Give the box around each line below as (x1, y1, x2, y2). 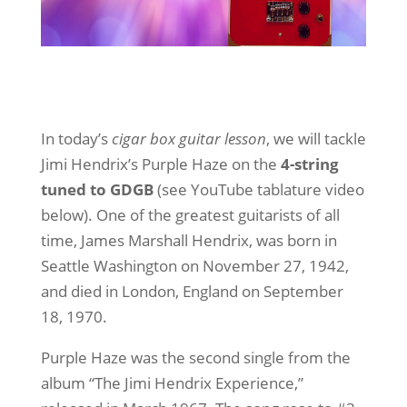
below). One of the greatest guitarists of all (40, 203, 340, 225)
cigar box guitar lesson (111, 127, 266, 149)
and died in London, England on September (40, 280, 343, 302)
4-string (280, 153, 339, 174)
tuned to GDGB (40, 178, 157, 200)
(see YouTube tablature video (156, 178, 364, 200)
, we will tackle (265, 127, 366, 149)
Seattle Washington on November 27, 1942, (40, 254, 349, 276)
